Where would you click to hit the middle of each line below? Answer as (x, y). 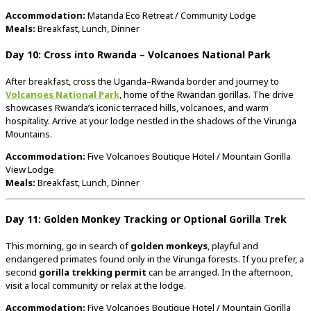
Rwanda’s (76, 107)
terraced (141, 107)
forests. (225, 259)
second (22, 272)
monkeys (187, 245)
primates (80, 259)
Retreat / (161, 15)
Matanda (107, 15)
